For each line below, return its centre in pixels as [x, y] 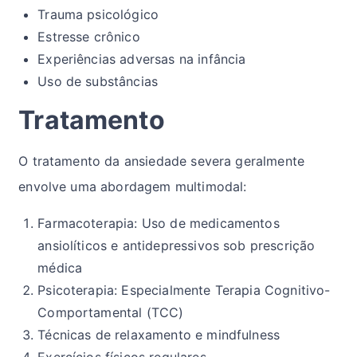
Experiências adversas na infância [142, 59]
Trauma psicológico [98, 15]
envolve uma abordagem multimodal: [133, 187]
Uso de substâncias [98, 82]
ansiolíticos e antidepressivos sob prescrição [177, 246]
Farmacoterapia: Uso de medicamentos [159, 224]
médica [60, 268]
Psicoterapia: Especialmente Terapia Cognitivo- [184, 290]
